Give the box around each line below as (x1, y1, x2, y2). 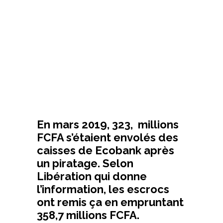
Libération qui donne (37, 169, 147, 183)
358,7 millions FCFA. (37, 208, 139, 222)
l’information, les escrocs (37, 182, 169, 196)
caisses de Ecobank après (37, 143, 174, 157)
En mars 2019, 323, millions (37, 117, 179, 131)
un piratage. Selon (37, 156, 133, 170)
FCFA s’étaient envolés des (37, 130, 178, 144)
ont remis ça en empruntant (37, 195, 184, 209)
